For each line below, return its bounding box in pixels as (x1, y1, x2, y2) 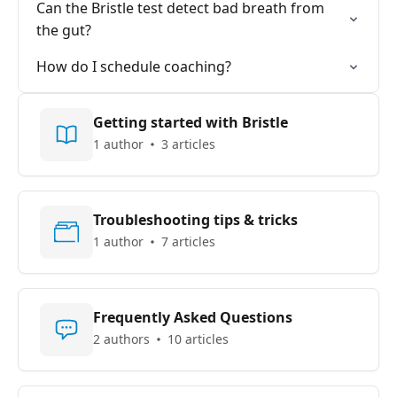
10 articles (167, 331, 229, 347)
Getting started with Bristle (93, 113, 288, 132)
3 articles (161, 136, 215, 152)
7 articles (161, 233, 215, 250)
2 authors (93, 331, 150, 347)
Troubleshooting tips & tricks (93, 210, 298, 230)
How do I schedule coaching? (36, 57, 231, 76)
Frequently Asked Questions (93, 307, 292, 327)
